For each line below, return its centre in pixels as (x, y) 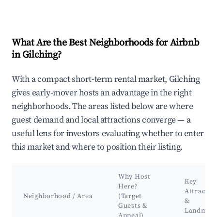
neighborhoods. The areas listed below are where (102, 107)
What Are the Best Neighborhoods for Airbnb (106, 43)
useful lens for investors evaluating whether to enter (108, 134)
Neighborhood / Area (58, 196)
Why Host (134, 177)
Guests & (133, 206)
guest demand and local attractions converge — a (101, 120)
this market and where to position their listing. (97, 147)
